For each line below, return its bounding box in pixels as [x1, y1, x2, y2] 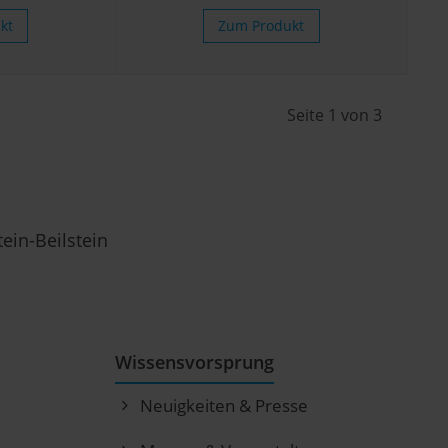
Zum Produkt [218, 16, 305, 36]
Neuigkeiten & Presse [139, 394, 308, 418]
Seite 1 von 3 [286, 104, 382, 127]
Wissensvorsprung [114, 350, 274, 375]
